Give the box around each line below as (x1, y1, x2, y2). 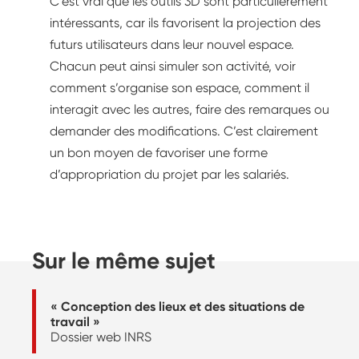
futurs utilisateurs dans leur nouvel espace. (50, 37, 294, 53)
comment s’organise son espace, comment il (50, 80, 309, 96)
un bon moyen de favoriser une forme (50, 145, 268, 161)
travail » (50, 313, 100, 329)
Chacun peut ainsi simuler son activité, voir (50, 58, 296, 75)
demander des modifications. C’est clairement (50, 123, 318, 139)
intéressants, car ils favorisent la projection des (50, 15, 321, 31)
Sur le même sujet (32, 247, 216, 274)
